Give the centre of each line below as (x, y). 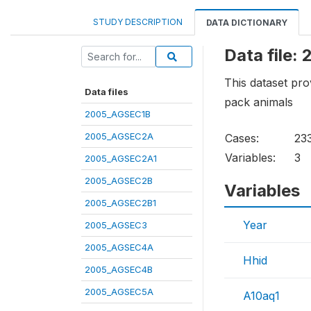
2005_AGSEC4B (119, 269)
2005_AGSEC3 (116, 225)
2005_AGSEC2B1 (120, 202)
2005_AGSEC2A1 (121, 158)
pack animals (259, 102)
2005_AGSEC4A (119, 247)
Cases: (242, 138)
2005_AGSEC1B (118, 114)
